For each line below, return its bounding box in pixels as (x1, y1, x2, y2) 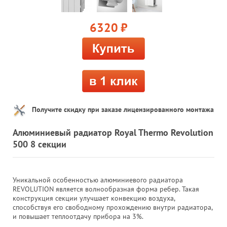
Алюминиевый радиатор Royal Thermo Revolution (13, 126, 213, 138)
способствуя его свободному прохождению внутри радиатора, (13, 202, 212, 212)
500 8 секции (13, 138, 66, 150)
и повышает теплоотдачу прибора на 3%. (13, 211, 143, 221)
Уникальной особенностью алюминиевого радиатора (13, 175, 183, 184)
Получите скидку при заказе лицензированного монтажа (32, 104, 214, 114)
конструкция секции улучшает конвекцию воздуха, (13, 193, 175, 203)
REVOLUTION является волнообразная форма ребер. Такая (13, 184, 199, 194)
